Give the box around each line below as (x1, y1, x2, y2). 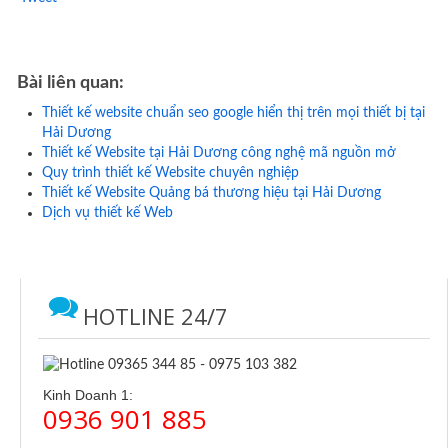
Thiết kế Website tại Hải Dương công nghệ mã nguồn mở (42, 146, 396, 161)
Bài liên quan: (17, 74, 124, 93)
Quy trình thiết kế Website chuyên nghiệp (42, 166, 299, 181)
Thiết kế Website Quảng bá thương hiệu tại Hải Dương (42, 186, 381, 201)
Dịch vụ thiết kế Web (42, 206, 173, 221)
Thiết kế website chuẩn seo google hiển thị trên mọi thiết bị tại (42, 106, 425, 121)
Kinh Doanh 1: (43, 386, 133, 403)
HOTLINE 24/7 (83, 301, 228, 332)
